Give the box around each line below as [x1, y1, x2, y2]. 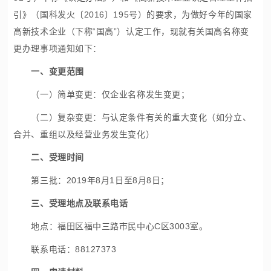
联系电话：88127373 [13, 244, 117, 254]
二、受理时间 [31, 152, 84, 162]
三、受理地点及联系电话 [31, 198, 128, 208]
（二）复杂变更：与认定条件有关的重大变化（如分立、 [13, 113, 252, 122]
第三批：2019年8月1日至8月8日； [13, 175, 169, 185]
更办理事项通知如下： [13, 44, 102, 53]
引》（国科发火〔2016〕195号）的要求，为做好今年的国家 [13, 10, 252, 19]
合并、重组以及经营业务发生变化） [13, 129, 155, 139]
